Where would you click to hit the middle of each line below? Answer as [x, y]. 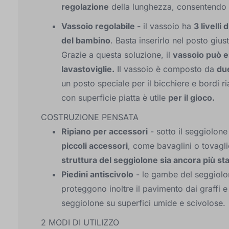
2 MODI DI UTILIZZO [80, 222]
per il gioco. [191, 98]
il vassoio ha [167, 26]
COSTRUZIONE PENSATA [90, 117]
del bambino [86, 40]
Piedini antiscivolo [97, 174]
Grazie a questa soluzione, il [117, 55]
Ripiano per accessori [105, 131]
